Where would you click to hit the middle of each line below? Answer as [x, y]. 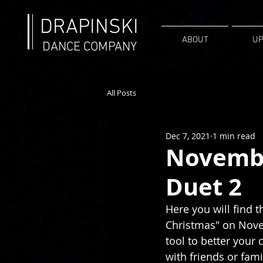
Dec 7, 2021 [188, 136]
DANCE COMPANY [89, 47]
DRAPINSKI [89, 28]
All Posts [122, 93]
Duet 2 [204, 187]
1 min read [234, 136]
